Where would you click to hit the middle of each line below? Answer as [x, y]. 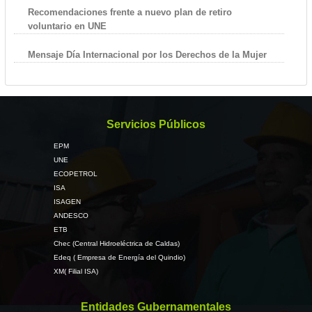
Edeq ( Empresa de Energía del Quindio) [119, 257]
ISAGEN [67, 201]
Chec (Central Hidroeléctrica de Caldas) [116, 243]
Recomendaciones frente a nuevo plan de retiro [130, 12]
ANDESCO [71, 215]
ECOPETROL [75, 173]
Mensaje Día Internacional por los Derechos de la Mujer [147, 54]
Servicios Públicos [156, 124]
